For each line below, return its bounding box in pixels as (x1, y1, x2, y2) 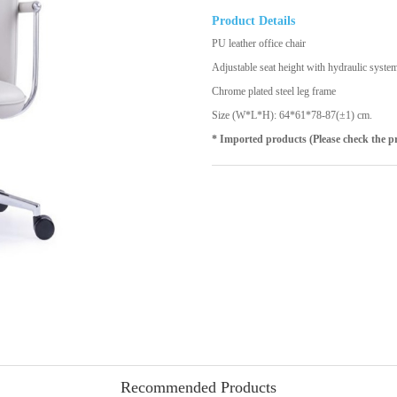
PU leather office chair (212, 37, 306, 50)
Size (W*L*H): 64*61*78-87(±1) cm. (212, 109, 372, 121)
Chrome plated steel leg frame (212, 85, 336, 97)
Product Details (212, 14, 295, 27)
